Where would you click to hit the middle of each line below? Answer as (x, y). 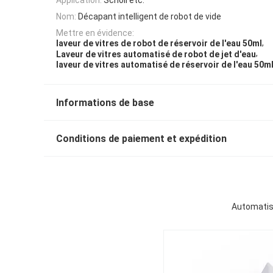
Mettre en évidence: (95, 33)
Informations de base (105, 103)
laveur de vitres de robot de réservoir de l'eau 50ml (159, 44)
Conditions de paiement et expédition (141, 139)
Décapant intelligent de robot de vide (150, 16)
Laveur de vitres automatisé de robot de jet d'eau (156, 54)
